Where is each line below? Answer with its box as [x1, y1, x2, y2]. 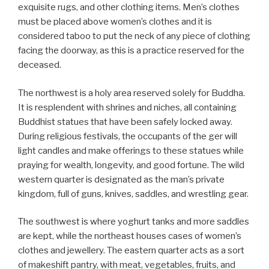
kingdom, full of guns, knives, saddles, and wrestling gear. [18, 188, 249, 199]
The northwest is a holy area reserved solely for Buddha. [18, 87, 245, 98]
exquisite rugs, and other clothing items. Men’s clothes [18, 2, 240, 13]
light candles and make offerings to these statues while [18, 145, 244, 156]
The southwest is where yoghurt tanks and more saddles [18, 216, 249, 228]
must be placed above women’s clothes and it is [18, 16, 212, 28]
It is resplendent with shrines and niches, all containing [18, 101, 237, 113]
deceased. [18, 59, 61, 71]
